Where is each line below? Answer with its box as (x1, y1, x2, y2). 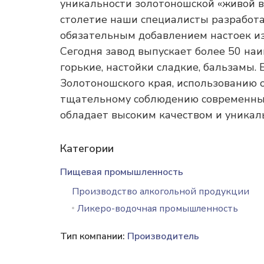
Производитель (127, 230, 199, 243)
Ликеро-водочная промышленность (77, 202, 238, 215)
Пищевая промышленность (60, 166, 183, 179)
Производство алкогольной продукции (72, 185, 249, 198)
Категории (60, 141, 114, 156)
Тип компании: (60, 230, 127, 243)
